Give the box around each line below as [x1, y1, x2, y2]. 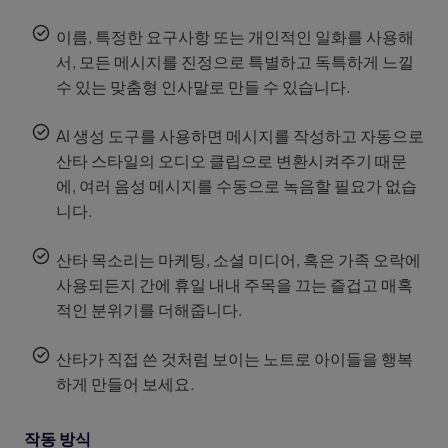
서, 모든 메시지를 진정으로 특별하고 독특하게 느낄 [56, 51, 414, 72]
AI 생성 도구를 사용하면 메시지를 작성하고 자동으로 [56, 125, 424, 146]
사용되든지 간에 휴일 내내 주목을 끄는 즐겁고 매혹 [56, 274, 413, 295]
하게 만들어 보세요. [56, 373, 195, 394]
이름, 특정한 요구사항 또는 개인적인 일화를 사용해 [56, 26, 414, 47]
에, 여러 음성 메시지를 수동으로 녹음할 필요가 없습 [56, 175, 417, 196]
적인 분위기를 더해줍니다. [56, 299, 243, 320]
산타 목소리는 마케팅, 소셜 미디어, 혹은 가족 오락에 [56, 249, 421, 270]
